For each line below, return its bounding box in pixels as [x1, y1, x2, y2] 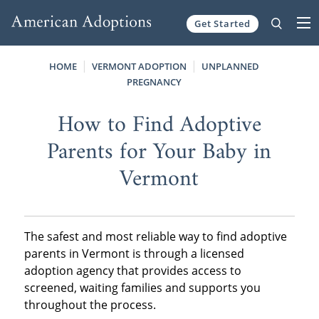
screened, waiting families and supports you [23, 279, 261, 296]
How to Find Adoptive [57, 105, 261, 145]
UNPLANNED [201, 59, 259, 73]
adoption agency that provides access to [23, 262, 241, 278]
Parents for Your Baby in [47, 132, 272, 172]
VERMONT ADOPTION [91, 59, 187, 73]
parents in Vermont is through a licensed [23, 245, 244, 261]
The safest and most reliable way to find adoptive [23, 228, 287, 244]
